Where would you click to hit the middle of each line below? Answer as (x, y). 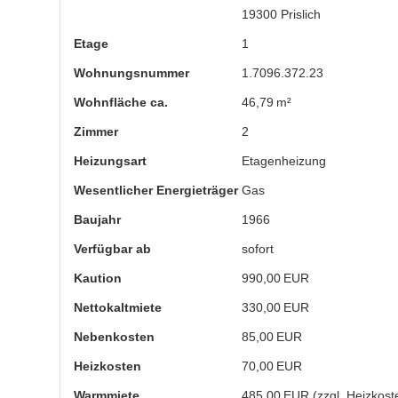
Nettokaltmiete (118, 307)
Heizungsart (110, 161)
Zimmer (96, 131)
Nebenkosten (114, 337)
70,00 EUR (272, 366)
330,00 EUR (276, 307)
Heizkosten (107, 366)
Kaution (98, 278)
